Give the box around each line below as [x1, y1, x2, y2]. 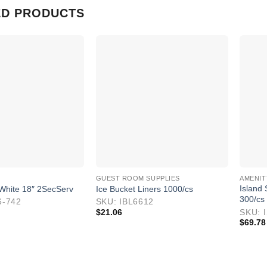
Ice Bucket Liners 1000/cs [95, 184, 193, 194]
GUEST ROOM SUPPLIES [95, 174, 180, 182]
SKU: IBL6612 [95, 197, 154, 207]
